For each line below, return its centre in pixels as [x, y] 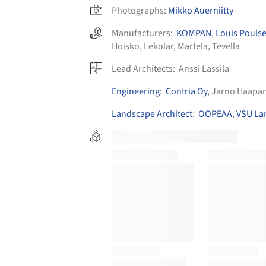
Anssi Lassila [204, 69]
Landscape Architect [152, 114]
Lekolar [159, 46]
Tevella [226, 46]
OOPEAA [215, 114]
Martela [193, 46]
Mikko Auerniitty [201, 10]
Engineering [136, 91]
